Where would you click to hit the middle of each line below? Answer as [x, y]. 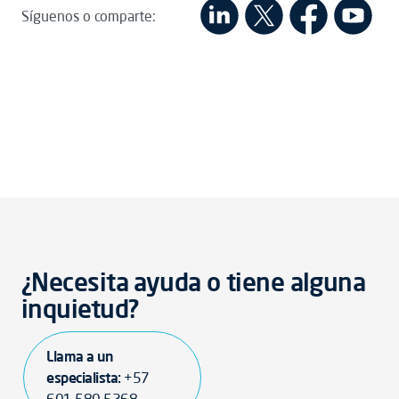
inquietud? [80, 309]
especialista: [85, 378]
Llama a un [80, 356]
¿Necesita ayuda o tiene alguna [194, 282]
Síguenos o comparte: [89, 16]
